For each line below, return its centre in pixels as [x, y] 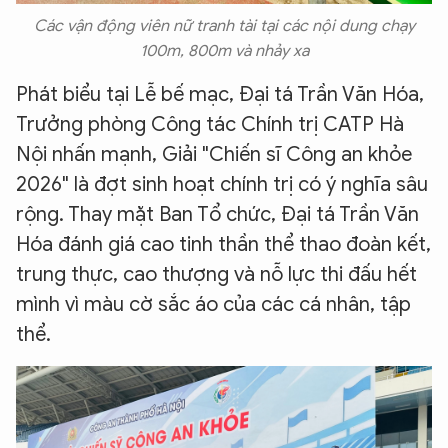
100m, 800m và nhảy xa [224, 50]
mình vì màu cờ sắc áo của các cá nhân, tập [213, 304]
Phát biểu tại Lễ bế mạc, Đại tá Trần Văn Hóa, [220, 94]
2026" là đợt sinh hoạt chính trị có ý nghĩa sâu [222, 184]
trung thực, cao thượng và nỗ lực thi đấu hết [216, 274]
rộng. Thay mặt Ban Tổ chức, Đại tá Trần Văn [217, 214]
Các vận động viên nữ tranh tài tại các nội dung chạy [224, 25]
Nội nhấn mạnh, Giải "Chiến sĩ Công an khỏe [214, 154]
